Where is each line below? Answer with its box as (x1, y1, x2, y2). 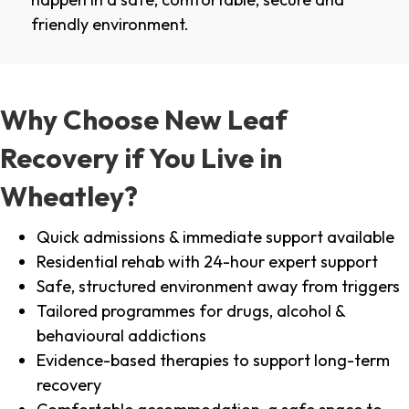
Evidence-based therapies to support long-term (37, 350, 390, 372)
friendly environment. (31, 14, 189, 36)
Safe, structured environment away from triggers (37, 276, 400, 298)
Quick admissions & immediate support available (37, 226, 394, 248)
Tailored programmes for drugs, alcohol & (37, 300, 345, 322)
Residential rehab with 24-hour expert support (37, 251, 378, 273)
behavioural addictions (37, 325, 206, 347)
